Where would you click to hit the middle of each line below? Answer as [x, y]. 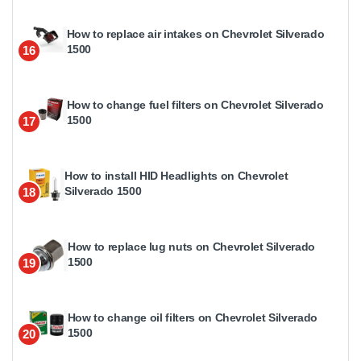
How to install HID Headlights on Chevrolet [176, 175]
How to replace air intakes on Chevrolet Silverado [195, 33]
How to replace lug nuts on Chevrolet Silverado [191, 246]
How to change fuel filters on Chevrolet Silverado [195, 104]
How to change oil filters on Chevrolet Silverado [192, 317]
